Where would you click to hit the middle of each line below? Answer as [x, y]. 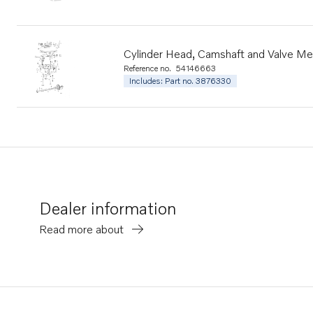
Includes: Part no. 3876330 [180, 81]
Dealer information [108, 208]
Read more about [83, 229]
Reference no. [148, 68]
